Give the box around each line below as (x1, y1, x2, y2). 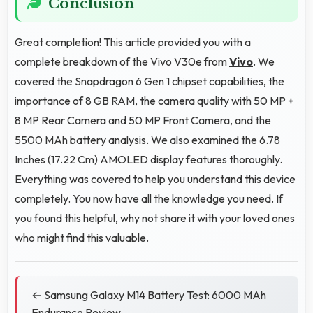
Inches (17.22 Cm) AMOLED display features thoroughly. (15, 152, 282, 166)
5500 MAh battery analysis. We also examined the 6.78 (15, 132, 280, 147)
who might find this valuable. (15, 230, 149, 245)
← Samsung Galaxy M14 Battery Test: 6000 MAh (31, 287, 266, 302)
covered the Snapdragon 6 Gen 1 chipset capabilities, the (15, 73, 284, 88)
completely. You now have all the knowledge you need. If (15, 191, 283, 205)
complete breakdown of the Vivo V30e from (15, 54, 229, 68)
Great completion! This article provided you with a (15, 34, 251, 49)
